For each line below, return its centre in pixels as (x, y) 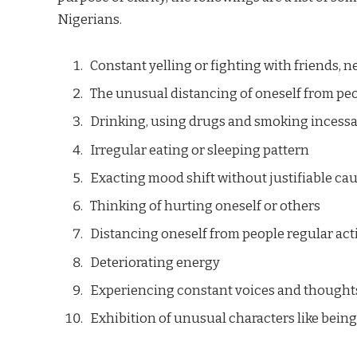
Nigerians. (92, 19)
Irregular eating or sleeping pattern (198, 149)
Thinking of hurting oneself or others (204, 206)
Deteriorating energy (154, 262)
